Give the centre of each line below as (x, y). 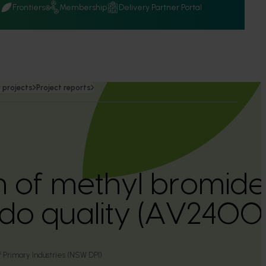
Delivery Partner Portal (160, 7)
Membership (83, 7)
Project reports (64, 88)
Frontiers (29, 7)
